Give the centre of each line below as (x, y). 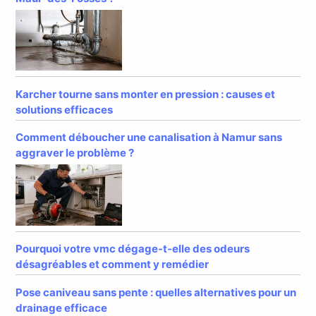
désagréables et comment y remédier (113, 265)
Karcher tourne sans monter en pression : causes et (146, 94)
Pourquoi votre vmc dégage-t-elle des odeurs (133, 249)
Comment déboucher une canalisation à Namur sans (149, 138)
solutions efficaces (65, 109)
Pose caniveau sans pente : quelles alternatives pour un (156, 293)
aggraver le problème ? (75, 153)
